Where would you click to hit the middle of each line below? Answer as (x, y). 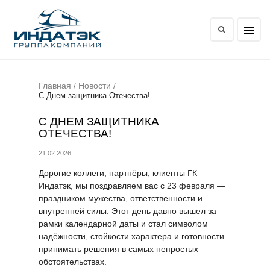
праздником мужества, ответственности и (121, 198)
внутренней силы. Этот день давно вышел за (127, 211)
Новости (95, 86)
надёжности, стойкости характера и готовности (131, 236)
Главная (55, 86)
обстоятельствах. (73, 261)
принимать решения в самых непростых (118, 249)
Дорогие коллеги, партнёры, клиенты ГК (118, 173)
